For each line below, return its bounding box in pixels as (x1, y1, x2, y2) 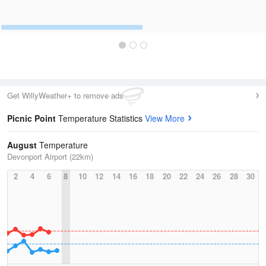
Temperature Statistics (58, 112, 145, 124)
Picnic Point (7, 112, 58, 124)
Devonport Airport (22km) (7, 151, 93, 162)
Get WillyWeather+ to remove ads (7, 90, 123, 101)
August (7, 139, 37, 151)
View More (145, 112, 185, 124)
